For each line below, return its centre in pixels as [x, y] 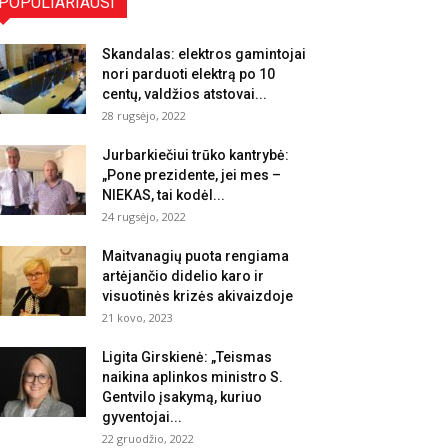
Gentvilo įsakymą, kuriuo [182, 397]
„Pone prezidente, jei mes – [191, 175]
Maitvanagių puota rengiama [195, 256]
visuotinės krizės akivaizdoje [197, 296]
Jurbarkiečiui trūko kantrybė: [195, 155]
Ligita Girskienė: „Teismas [187, 357]
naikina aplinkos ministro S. [192, 377]
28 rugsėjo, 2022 [144, 115]
